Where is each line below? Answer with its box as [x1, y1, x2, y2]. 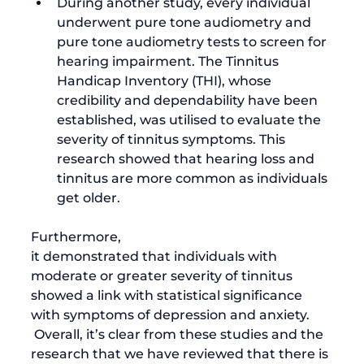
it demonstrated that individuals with [31, 248, 280, 264]
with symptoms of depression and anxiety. [31, 306, 310, 323]
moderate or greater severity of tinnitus [31, 267, 296, 284]
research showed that [57, 150, 206, 167]
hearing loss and [206, 150, 318, 167]
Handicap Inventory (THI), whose [57, 72, 275, 89]
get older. [57, 189, 120, 206]
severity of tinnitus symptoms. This [57, 131, 288, 147]
